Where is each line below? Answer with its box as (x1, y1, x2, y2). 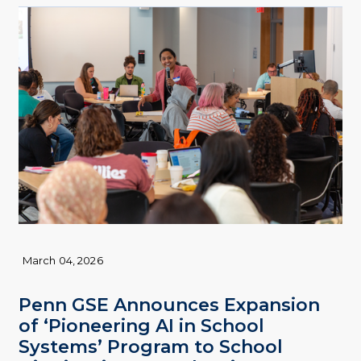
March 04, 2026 (22, 253, 103, 267)
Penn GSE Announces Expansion (18, 294, 320, 317)
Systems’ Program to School (18, 336, 283, 359)
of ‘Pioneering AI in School (18, 315, 264, 338)
